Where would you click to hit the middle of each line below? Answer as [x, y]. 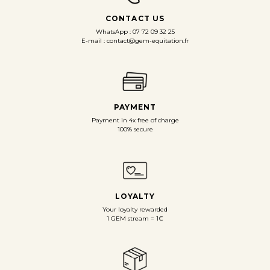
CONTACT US [135, 18]
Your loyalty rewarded [135, 210]
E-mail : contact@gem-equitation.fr [135, 40]
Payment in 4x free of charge [135, 121]
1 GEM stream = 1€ [135, 219]
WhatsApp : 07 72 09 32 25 [135, 31]
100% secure [135, 130]
